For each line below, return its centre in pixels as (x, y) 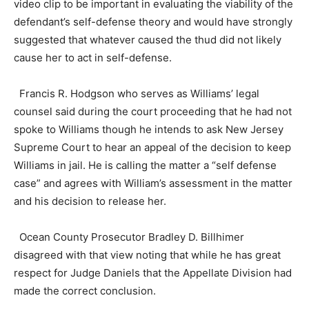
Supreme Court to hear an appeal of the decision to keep (152, 147)
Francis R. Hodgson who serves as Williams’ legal (137, 93)
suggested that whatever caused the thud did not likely (148, 39)
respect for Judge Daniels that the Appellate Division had (153, 272)
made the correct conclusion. (85, 290)
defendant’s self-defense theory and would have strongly (153, 21)
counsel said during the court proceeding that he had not (153, 111)
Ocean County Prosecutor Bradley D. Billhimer (129, 237)
